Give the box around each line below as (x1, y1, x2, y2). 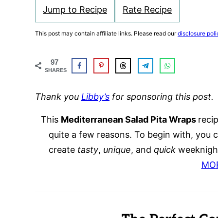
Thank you (35, 91, 81, 102)
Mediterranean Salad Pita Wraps (61, 114, 198, 125)
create (49, 144, 77, 155)
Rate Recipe (123, 4, 172, 15)
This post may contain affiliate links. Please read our (35, 30, 178, 37)
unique (103, 144, 131, 155)
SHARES (45, 67, 67, 73)
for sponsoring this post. (109, 91, 214, 102)
